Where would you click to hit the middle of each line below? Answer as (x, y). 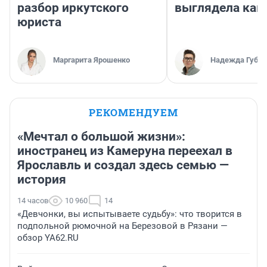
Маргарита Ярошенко (91, 60)
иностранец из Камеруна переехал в (125, 151)
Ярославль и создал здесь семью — (123, 165)
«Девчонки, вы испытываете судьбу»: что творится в (130, 214)
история (42, 180)
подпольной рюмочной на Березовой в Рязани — (122, 226)
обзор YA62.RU (48, 238)
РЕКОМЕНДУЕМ (133, 113)
